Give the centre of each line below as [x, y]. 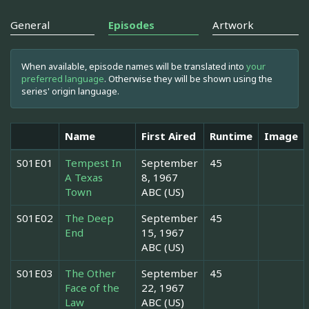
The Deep [89, 218]
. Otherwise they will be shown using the [188, 78]
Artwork [233, 24]
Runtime [231, 136]
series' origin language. [70, 91]
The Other [90, 273]
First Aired [169, 136]
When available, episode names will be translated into [134, 66]
